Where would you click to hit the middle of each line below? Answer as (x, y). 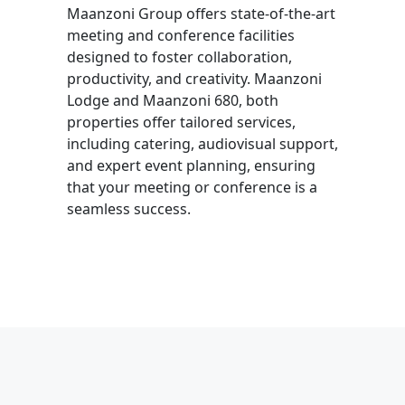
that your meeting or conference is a (192, 187)
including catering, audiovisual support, (202, 144)
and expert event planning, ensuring (191, 165)
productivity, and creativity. (160, 79)
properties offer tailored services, (181, 122)
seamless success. (129, 209)
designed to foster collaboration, (179, 57)
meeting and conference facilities (181, 35)
